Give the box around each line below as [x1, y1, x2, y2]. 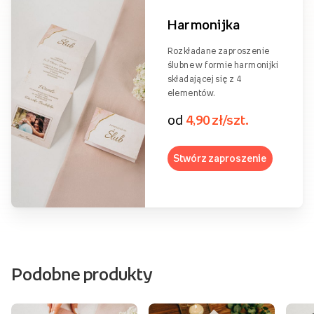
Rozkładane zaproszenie [167, 46, 270, 55]
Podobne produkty [11, 264, 153, 283]
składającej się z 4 [167, 74, 242, 83]
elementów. [167, 88, 215, 97]
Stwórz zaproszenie [173, 152, 267, 163]
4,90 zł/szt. [186, 112, 250, 127]
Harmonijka [167, 17, 240, 32]
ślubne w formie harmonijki [167, 60, 279, 69]
